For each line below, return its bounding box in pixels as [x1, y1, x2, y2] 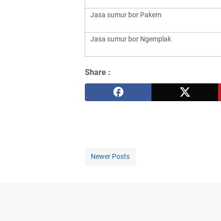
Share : [85, 68, 110, 77]
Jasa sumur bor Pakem [90, 11, 161, 19]
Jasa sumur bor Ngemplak [90, 35, 171, 43]
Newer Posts [91, 152, 130, 160]
